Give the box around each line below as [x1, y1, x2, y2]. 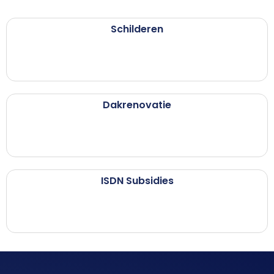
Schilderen [111, 22, 163, 37]
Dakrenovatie [103, 98, 171, 113]
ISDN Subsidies [100, 174, 174, 188]
